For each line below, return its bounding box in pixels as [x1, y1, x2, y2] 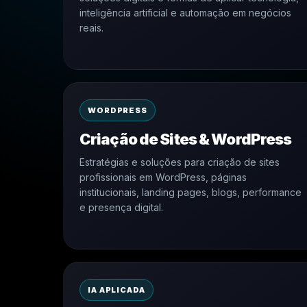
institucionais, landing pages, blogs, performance [79, 186, 302, 198]
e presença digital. [79, 201, 163, 213]
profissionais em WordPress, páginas [79, 171, 247, 183]
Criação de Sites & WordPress [79, 130, 292, 148]
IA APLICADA [88, 285, 145, 295]
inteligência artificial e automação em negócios [79, 7, 291, 19]
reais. [79, 22, 103, 34]
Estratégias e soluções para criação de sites [79, 156, 280, 168]
